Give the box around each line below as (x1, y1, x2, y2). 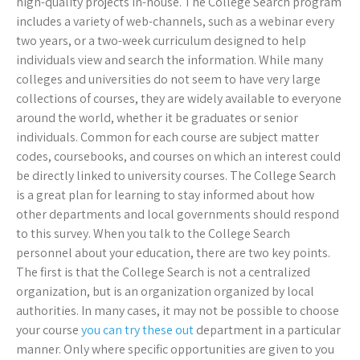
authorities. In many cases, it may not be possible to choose (16, 302, 339, 320)
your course (16, 321, 81, 339)
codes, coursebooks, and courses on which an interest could (16, 148, 341, 166)
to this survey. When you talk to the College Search (16, 225, 290, 243)
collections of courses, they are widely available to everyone (16, 90, 342, 108)
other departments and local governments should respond (16, 206, 339, 223)
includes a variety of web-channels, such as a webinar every (16, 13, 334, 31)
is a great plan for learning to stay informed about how (16, 186, 314, 204)
